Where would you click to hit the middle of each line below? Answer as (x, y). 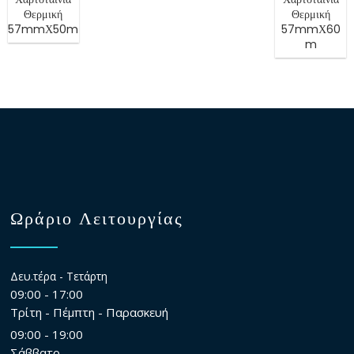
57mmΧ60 (311, 30)
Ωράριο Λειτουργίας (97, 219)
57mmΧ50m (43, 30)
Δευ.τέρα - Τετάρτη (59, 277)
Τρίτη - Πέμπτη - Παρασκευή (90, 313)
